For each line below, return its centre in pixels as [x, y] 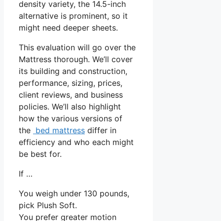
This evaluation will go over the [77, 48]
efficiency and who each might [76, 142]
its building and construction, [73, 71]
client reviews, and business [71, 95]
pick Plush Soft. [48, 205]
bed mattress [59, 130]
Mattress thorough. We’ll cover [76, 59]
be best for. [40, 154]
